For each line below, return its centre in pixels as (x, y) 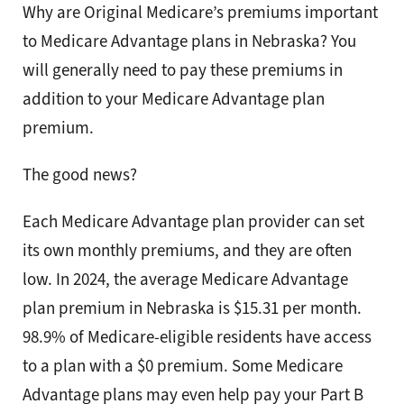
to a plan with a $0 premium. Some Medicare (183, 366)
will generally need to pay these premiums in (183, 70)
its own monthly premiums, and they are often (187, 251)
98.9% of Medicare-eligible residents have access (197, 337)
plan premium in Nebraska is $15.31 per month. (192, 308)
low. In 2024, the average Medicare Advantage (185, 280)
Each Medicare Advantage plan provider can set (193, 222)
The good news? (80, 175)
